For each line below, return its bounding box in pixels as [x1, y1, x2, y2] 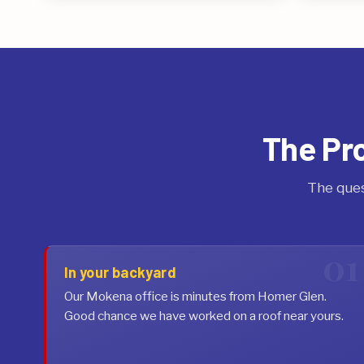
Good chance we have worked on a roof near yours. [63, 307, 344, 323]
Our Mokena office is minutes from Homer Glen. [63, 288, 327, 304]
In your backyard [63, 262, 176, 281]
